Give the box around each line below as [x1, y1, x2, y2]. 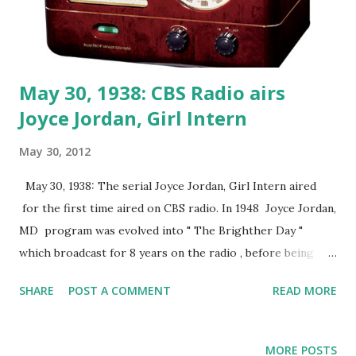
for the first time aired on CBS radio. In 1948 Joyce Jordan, [19, 200, 336, 215]
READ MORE [273, 282, 337, 298]
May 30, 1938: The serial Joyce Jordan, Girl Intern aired [19, 178, 316, 193]
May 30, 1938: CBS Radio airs [19, 79, 285, 106]
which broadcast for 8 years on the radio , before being [19, 245, 314, 260]
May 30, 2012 [19, 143, 91, 159]
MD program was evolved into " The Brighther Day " [19, 222, 303, 238]
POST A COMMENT [68, 282, 171, 298]
